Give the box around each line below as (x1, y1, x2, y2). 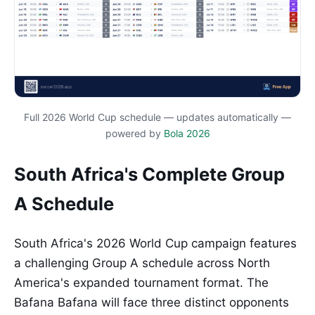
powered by (105, 127, 164, 139)
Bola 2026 (163, 127, 210, 139)
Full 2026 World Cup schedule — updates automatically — (24, 111, 291, 123)
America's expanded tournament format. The (14, 276, 269, 290)
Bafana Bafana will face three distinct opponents (14, 295, 289, 310)
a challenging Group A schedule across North (14, 256, 270, 271)
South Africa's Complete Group (14, 163, 285, 185)
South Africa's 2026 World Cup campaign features (14, 236, 297, 251)
